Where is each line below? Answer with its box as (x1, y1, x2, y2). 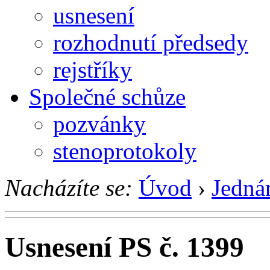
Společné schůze (29, 83, 186, 110)
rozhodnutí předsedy (53, 29, 248, 55)
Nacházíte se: (5, 174, 133, 201)
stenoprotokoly (53, 137, 196, 164)
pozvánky (53, 110, 146, 137)
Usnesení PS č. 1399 (5, 231, 244, 263)
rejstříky (53, 56, 132, 83)
